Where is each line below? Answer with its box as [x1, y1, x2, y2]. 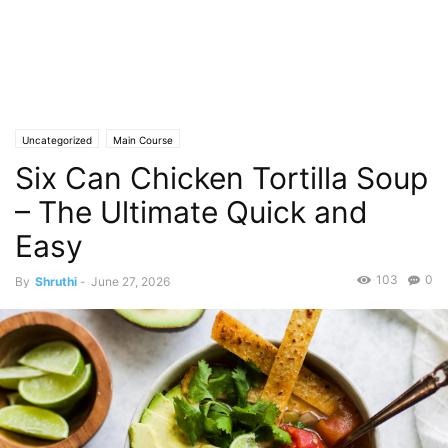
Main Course [113, 134, 173, 146]
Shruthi [35, 274, 77, 289]
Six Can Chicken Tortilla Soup [15, 160, 428, 196]
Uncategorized [22, 134, 92, 146]
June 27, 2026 [91, 274, 170, 289]
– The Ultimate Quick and [15, 194, 368, 230]
